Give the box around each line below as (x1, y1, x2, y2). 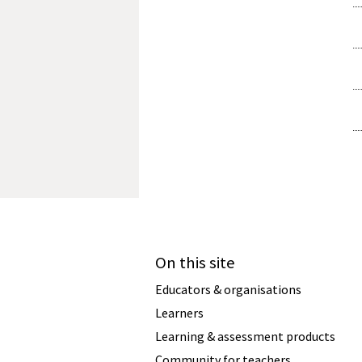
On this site (155, 251, 235, 273)
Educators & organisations (155, 280, 301, 297)
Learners (155, 304, 204, 321)
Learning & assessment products (155, 327, 335, 344)
